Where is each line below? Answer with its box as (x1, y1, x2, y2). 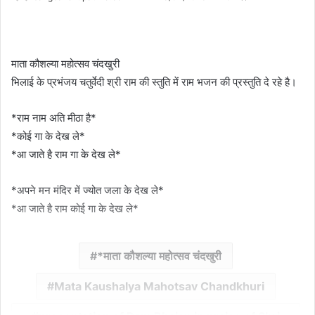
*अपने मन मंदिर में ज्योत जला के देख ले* (11, 184, 164, 198)
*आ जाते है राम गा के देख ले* (11, 148, 121, 162)
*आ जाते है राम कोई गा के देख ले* (11, 202, 139, 216)
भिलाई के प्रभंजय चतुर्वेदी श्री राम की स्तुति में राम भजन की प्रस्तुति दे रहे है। (11, 75, 297, 89)
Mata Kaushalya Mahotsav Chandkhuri (54, 279, 264, 294)
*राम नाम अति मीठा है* (11, 111, 96, 125)
